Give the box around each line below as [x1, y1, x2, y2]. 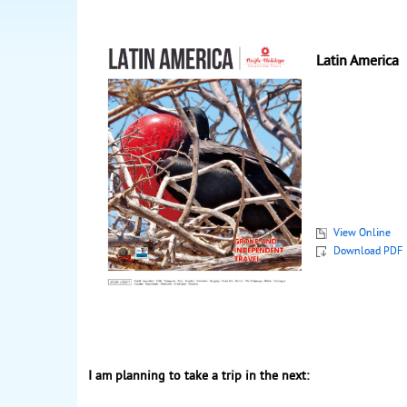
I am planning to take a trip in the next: [88, 369, 309, 385]
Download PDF [333, 245, 402, 260]
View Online [333, 227, 391, 242]
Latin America [315, 52, 399, 71]
